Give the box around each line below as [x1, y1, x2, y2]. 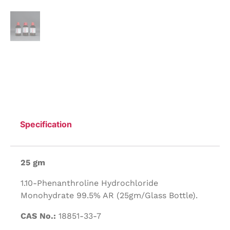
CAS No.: [21, 211, 56, 221]
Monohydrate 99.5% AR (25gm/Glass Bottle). [21, 190, 198, 201]
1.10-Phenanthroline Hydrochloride [21, 178, 158, 188]
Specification [20, 119, 72, 129]
